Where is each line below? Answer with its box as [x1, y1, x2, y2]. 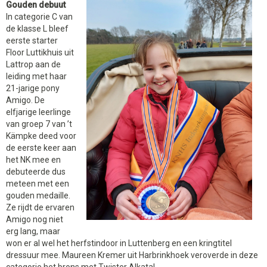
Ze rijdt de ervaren [6, 202, 74, 212]
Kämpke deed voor [6, 131, 76, 141]
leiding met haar [6, 71, 67, 81]
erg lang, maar [6, 226, 60, 236]
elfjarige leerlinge [6, 107, 71, 117]
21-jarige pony [6, 83, 60, 93]
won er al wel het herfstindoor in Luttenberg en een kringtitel [6, 238, 232, 248]
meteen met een [6, 178, 69, 188]
